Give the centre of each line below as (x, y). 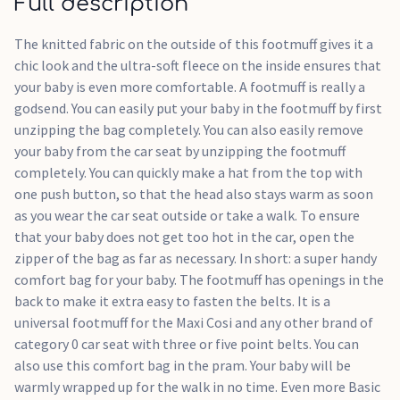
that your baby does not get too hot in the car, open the (184, 237)
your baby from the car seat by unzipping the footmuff (180, 151)
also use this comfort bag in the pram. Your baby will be (183, 365)
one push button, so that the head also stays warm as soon (194, 194)
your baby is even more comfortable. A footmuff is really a (190, 87)
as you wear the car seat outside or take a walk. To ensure (187, 215)
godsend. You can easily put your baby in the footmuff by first (198, 108)
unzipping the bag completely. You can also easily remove (189, 129)
